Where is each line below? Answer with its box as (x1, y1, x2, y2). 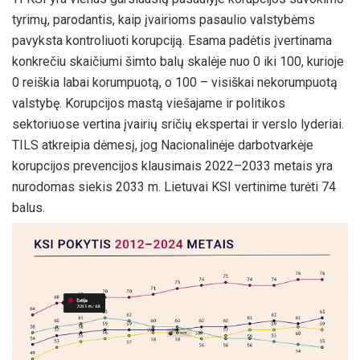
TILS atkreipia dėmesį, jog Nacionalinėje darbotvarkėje (12, 137, 313, 153)
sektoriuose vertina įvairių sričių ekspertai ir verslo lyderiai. (12, 116, 344, 132)
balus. (12, 199, 45, 215)
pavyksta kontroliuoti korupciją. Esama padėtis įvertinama (12, 32, 332, 48)
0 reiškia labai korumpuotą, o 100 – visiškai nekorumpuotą (12, 74, 337, 90)
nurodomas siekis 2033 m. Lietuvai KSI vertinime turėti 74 (12, 178, 336, 194)
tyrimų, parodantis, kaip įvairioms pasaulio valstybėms (12, 11, 315, 27)
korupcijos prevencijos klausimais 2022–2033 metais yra (12, 157, 333, 174)
